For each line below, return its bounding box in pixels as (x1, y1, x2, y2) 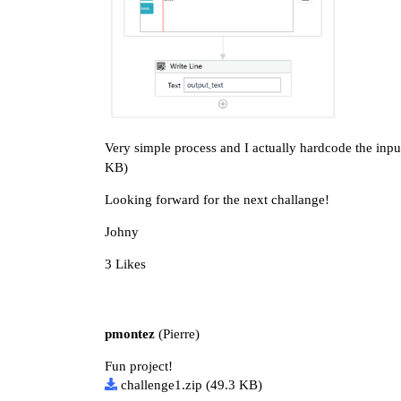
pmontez (105, 327, 155, 342)
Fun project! (105, 359, 173, 374)
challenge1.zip (121, 378, 202, 393)
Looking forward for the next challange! (105, 192, 329, 208)
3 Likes (105, 257, 146, 272)
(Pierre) (155, 327, 200, 342)
